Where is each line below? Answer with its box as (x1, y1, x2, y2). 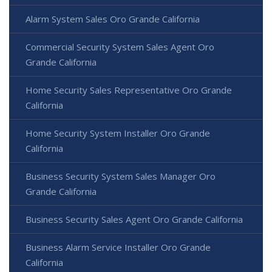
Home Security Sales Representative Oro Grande (25, 84, 232, 97)
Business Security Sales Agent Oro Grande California (25, 213, 243, 226)
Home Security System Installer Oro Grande (25, 127, 210, 140)
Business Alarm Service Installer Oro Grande (25, 241, 211, 254)
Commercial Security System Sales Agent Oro (25, 41, 214, 53)
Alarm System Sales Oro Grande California (25, 13, 200, 25)
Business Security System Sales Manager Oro (25, 170, 216, 183)
